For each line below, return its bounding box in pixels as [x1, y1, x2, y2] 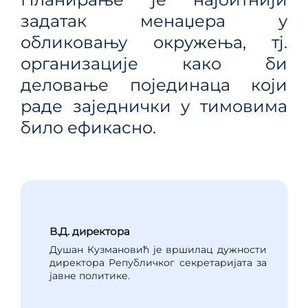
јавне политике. [49, 269, 130, 283]
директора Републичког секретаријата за [49, 256, 267, 269]
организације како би [21, 54, 287, 74]
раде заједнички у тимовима [21, 96, 287, 116]
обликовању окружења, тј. [21, 32, 287, 52]
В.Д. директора [49, 224, 130, 238]
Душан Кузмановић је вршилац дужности [49, 243, 267, 256]
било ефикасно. [21, 118, 156, 137]
